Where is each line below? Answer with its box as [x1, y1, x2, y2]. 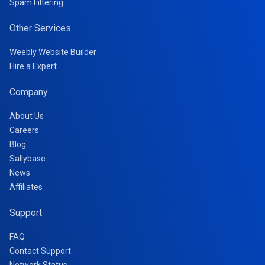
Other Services [9, 22, 71, 34]
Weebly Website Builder [9, 47, 96, 57]
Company [9, 86, 48, 98]
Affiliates [9, 182, 43, 192]
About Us [9, 111, 44, 121]
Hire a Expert [9, 62, 57, 71]
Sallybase [9, 154, 46, 163]
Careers [9, 125, 39, 135]
